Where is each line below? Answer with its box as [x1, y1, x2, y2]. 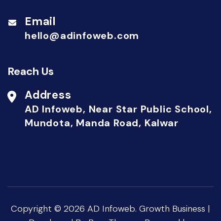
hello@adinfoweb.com [25, 29, 140, 42]
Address [25, 88, 72, 103]
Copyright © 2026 [11, 203, 87, 215]
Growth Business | [139, 203, 210, 215]
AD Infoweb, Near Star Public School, [25, 103, 212, 116]
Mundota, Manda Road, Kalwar [25, 116, 179, 130]
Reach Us [7, 64, 54, 79]
